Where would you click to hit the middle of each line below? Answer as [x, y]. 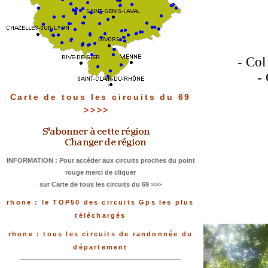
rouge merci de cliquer [100, 172]
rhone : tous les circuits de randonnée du [100, 234]
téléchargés [100, 216]
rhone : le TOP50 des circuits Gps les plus [100, 202]
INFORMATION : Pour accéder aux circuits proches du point [100, 160]
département [100, 247]
